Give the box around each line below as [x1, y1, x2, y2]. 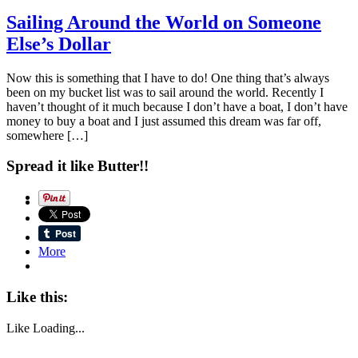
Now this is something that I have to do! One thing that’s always [6, 70, 329, 85]
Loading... [33, 320, 85, 335]
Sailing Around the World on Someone [6, 11, 321, 33]
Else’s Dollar [6, 33, 111, 54]
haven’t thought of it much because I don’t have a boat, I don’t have [6, 99, 348, 113]
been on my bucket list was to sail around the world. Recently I [6, 85, 324, 99]
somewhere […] [6, 128, 88, 142]
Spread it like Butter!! [6, 157, 149, 175]
